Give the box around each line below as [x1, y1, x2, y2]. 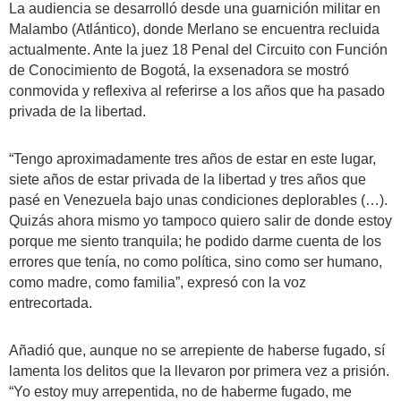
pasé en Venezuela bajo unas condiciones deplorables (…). [9, 192, 388, 208]
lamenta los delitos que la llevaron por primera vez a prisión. [9, 363, 389, 379]
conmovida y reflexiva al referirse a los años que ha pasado [9, 83, 385, 98]
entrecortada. [9, 295, 92, 311]
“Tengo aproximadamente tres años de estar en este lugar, [9, 151, 376, 166]
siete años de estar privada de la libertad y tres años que [9, 172, 366, 187]
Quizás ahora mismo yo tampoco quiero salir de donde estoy [9, 213, 392, 228]
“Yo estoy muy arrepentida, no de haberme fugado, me [9, 384, 352, 399]
